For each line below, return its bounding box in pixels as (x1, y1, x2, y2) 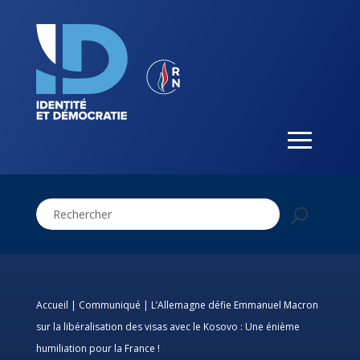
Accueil (35, 298, 68, 313)
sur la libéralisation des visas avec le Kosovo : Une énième (35, 320, 300, 334)
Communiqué (78, 298, 141, 313)
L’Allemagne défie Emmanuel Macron (150, 298, 318, 313)
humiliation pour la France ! (35, 342, 160, 356)
